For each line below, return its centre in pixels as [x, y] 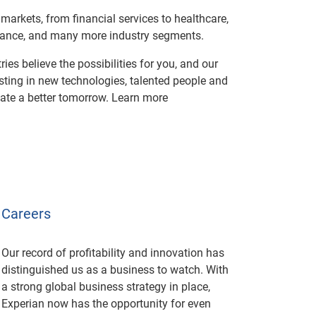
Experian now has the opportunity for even [106, 304]
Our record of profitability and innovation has [113, 253]
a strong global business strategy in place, [106, 287]
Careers [26, 214]
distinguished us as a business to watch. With [115, 270]
